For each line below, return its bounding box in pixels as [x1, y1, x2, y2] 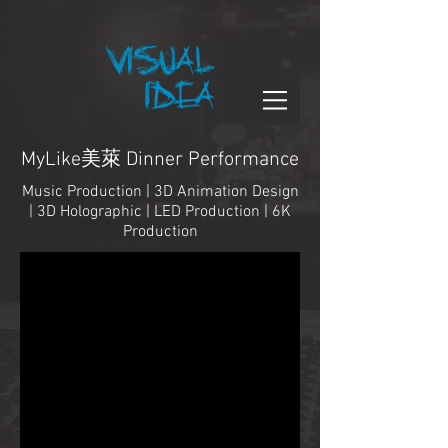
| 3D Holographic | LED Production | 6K [29, 202, 291, 222]
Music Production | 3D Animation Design [21, 182, 299, 202]
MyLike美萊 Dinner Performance [21, 148, 299, 172]
